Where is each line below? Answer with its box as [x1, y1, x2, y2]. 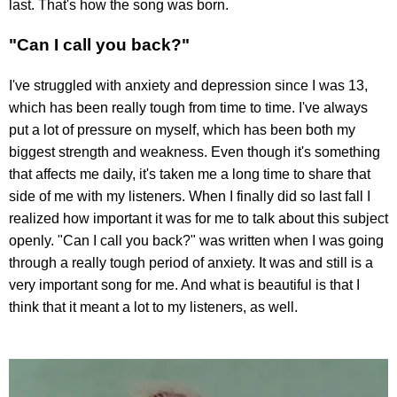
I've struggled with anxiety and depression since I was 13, [9, 77, 368, 93]
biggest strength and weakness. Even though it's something [9, 144, 380, 160]
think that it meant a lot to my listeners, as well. [9, 299, 298, 315]
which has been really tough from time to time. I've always [9, 99, 368, 115]
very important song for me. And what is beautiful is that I [9, 276, 360, 292]
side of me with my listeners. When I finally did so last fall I [9, 188, 370, 204]
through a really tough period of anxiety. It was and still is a [9, 254, 373, 270]
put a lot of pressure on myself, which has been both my [9, 121, 355, 137]
